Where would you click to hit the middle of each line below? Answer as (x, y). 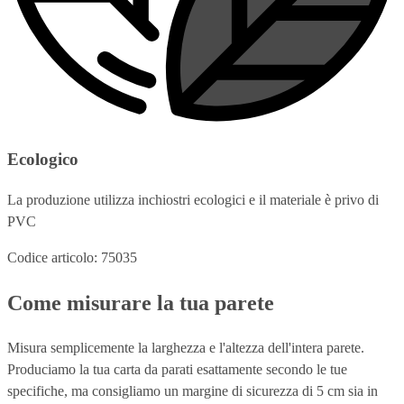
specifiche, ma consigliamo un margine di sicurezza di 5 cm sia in (193, 390)
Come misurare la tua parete (141, 303)
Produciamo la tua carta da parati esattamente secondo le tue (177, 369)
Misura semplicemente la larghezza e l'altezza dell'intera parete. (186, 347)
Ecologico (43, 160)
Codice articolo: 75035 (72, 257)
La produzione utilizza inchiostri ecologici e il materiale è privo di (193, 199)
